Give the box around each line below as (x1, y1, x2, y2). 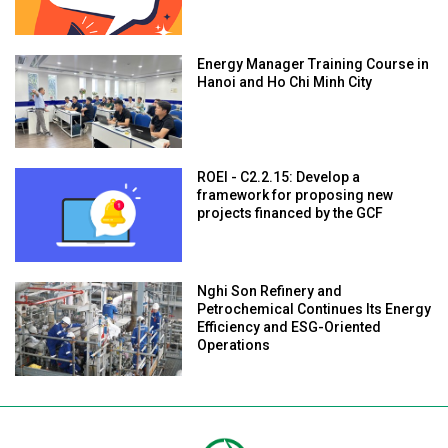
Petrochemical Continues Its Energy (197, 302, 432, 319)
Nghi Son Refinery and (197, 284, 343, 301)
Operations (197, 338, 271, 355)
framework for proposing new (197, 188, 394, 205)
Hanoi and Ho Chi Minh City (197, 74, 373, 91)
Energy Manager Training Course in (197, 56, 430, 73)
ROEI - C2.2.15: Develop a (197, 170, 361, 187)
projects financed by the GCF (197, 206, 384, 223)
